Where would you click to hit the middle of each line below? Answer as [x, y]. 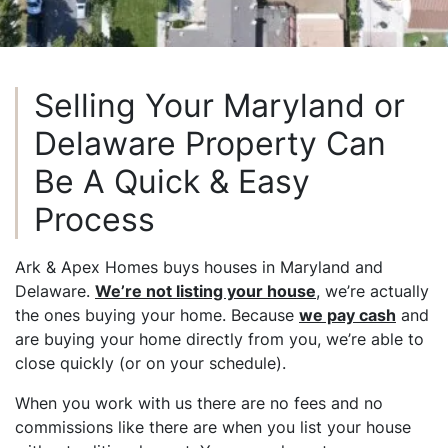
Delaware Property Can [210, 143]
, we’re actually [372, 290]
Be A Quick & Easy [172, 181]
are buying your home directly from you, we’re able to [219, 338]
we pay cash [347, 314]
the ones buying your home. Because [157, 314]
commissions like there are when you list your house [213, 426]
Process [94, 219]
